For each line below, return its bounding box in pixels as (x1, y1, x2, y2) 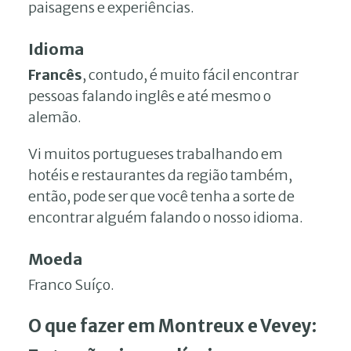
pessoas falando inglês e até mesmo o (28, 86, 271, 105)
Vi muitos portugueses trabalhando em (28, 144, 283, 163)
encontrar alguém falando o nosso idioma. (28, 208, 303, 226)
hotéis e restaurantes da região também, (28, 165, 292, 184)
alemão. (28, 107, 81, 126)
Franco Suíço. (28, 275, 114, 294)
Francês (28, 65, 82, 84)
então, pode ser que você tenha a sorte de (28, 186, 295, 205)
